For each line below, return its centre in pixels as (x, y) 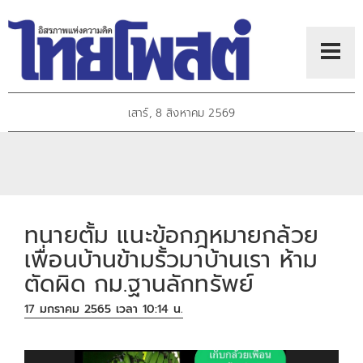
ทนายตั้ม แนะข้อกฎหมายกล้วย (171, 235)
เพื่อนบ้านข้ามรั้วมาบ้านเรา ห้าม (171, 259)
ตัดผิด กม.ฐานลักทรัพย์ (139, 284)
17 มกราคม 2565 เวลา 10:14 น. (104, 310)
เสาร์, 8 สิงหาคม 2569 (181, 113)
